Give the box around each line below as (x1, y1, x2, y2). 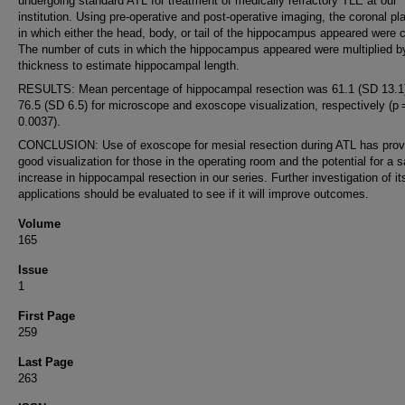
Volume (18, 217, 61, 231)
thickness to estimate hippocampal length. (18, 59, 240, 72)
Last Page (18, 355, 73, 369)
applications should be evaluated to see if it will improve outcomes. (18, 187, 369, 201)
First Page (18, 309, 75, 323)
